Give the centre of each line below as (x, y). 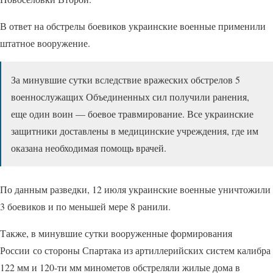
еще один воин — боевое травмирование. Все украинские (132, 114)
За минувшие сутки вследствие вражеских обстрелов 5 (126, 80)
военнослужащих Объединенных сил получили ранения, (130, 97)
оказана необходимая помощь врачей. (89, 148)
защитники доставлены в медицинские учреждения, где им (135, 131)
